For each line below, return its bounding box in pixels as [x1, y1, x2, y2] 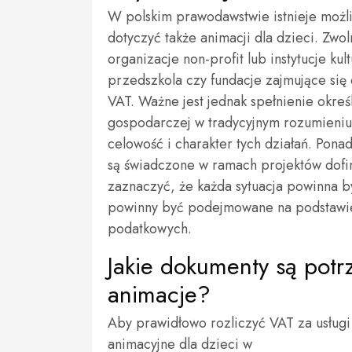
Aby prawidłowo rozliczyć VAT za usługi [108, 313, 350, 333]
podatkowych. [108, 218, 192, 239]
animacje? [108, 277, 211, 311]
